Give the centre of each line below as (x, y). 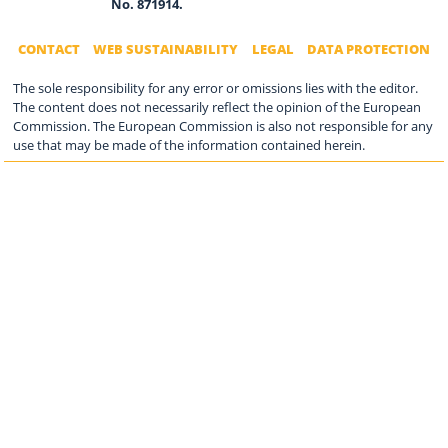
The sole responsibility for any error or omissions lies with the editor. (216, 88)
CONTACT (48, 48)
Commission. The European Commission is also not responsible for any (223, 126)
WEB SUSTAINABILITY (166, 48)
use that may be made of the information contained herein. (189, 145)
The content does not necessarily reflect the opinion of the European (217, 107)
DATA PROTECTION (369, 48)
